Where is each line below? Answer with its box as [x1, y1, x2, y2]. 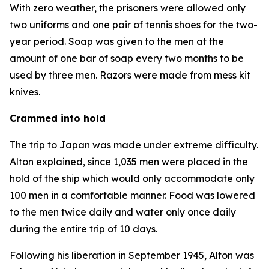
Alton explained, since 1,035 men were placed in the [10, 156, 248, 168]
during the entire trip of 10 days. [10, 223, 157, 235]
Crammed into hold [10, 112, 106, 124]
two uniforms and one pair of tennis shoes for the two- [10, 19, 258, 31]
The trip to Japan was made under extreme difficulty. [10, 139, 258, 151]
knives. [10, 86, 40, 98]
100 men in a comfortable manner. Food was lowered [10, 189, 255, 201]
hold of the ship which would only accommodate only [10, 172, 255, 184]
